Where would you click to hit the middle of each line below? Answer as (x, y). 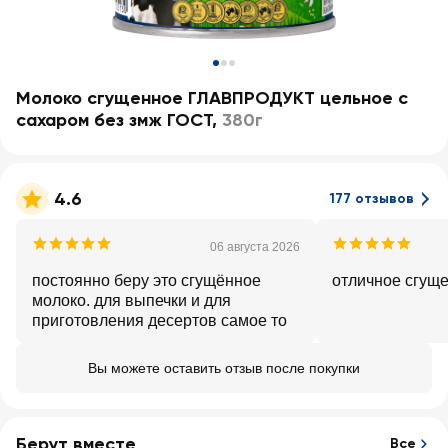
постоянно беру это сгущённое (146, 280)
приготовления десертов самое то (159, 320)
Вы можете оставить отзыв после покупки (224, 368)
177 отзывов (372, 198)
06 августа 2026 (255, 247)
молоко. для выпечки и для (131, 300)
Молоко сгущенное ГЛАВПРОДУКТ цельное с (212, 98)
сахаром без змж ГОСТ (114, 120)
